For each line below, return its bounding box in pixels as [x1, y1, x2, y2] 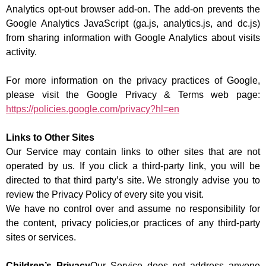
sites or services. [6, 232, 76, 243]
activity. [6, 47, 37, 58]
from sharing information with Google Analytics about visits [6, 33, 260, 43]
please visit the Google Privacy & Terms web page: [6, 90, 260, 100]
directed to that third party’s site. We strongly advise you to [6, 175, 260, 186]
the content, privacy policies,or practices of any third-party [6, 218, 260, 229]
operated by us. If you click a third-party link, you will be [6, 161, 260, 172]
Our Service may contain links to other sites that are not [6, 147, 260, 157]
